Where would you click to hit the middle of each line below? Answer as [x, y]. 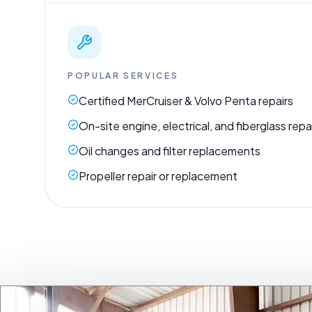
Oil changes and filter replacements [170, 150]
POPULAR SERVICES [123, 75]
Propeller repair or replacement [158, 175]
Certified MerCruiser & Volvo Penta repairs [186, 100]
